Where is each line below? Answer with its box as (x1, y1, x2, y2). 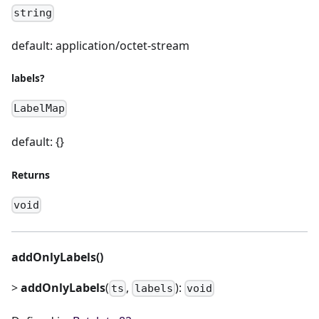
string (14, 6, 53, 20)
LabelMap (14, 102, 66, 115)
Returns (11, 167, 50, 182)
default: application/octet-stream (11, 38, 189, 54)
